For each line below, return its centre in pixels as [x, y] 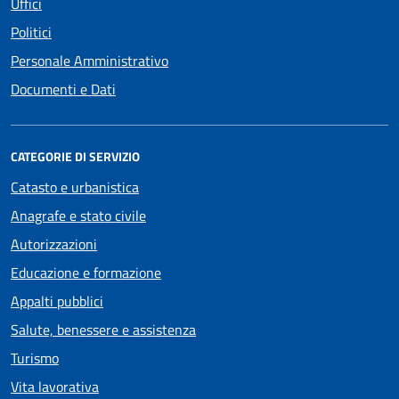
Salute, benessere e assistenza [103, 329]
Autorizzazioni [54, 244]
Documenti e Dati [63, 89]
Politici [31, 32]
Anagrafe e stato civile [78, 215]
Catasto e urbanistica [75, 187]
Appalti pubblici [57, 301]
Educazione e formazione [86, 272]
